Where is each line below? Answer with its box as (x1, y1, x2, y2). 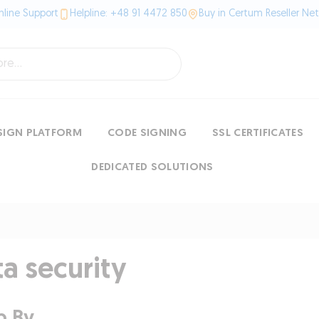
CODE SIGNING (108, 128, 187, 139)
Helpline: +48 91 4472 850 (70, 9, 187, 19)
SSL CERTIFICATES (211, 128, 304, 139)
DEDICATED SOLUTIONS (91, 162, 214, 173)
